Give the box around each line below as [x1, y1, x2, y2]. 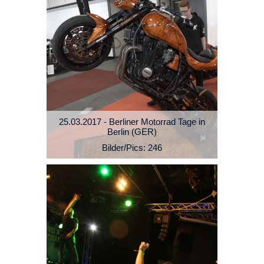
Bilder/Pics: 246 [102, 143, 162, 153]
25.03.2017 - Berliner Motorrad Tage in [59, 117, 205, 127]
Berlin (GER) [107, 127, 157, 137]
